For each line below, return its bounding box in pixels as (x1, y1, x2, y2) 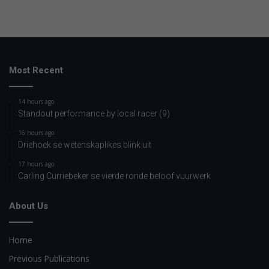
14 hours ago (18, 97, 54, 106)
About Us (9, 201, 48, 212)
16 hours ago (18, 128, 54, 138)
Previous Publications (9, 253, 89, 265)
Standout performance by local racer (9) (18, 109, 170, 119)
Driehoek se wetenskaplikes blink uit (18, 140, 151, 150)
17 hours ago (18, 160, 54, 169)
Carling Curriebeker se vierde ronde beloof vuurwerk (18, 171, 211, 181)
